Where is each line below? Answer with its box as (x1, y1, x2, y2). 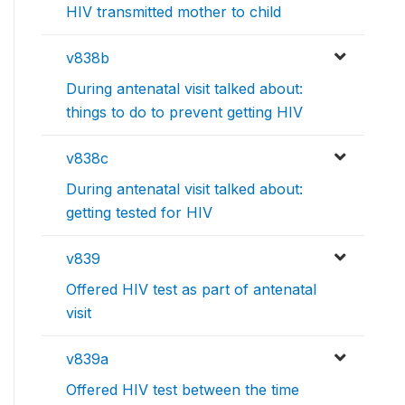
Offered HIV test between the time (66, 381, 299, 400)
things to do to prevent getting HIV (66, 103, 303, 122)
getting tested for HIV (66, 203, 212, 222)
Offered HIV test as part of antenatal (66, 280, 316, 299)
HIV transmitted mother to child (66, 3, 281, 22)
